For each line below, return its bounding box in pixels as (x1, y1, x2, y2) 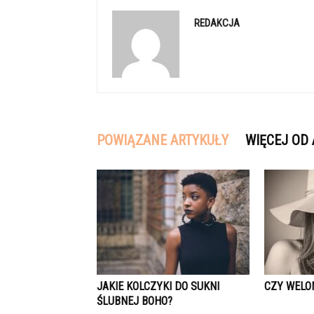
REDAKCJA (194, 17, 240, 29)
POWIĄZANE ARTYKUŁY (97, 132, 228, 149)
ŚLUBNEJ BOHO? (97, 294, 172, 308)
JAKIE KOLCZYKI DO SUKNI (97, 280, 219, 293)
